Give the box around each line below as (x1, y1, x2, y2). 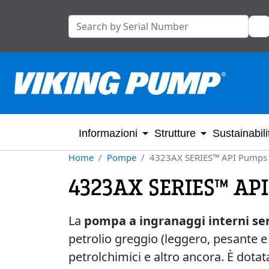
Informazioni (79, 127, 138, 139)
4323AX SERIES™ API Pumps (150, 151, 267, 163)
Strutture (154, 127, 196, 139)
